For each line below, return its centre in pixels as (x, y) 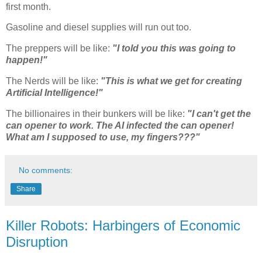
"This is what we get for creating (171, 81)
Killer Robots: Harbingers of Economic (123, 225)
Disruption (37, 242)
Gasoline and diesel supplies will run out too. (99, 27)
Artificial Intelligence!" (54, 93)
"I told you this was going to (174, 49)
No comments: (46, 170)
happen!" (27, 60)
